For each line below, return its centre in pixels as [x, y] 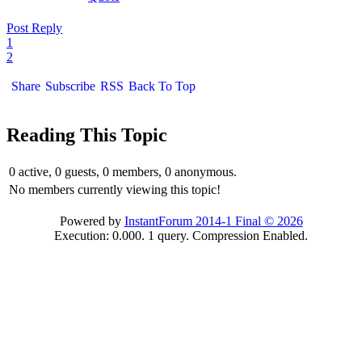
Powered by [92, 221]
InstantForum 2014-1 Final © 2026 [213, 221]
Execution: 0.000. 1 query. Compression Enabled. [181, 236]
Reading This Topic [87, 135]
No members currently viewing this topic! [115, 190]
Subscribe [70, 86]
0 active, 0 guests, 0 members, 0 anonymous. [123, 172]
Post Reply [34, 28]
